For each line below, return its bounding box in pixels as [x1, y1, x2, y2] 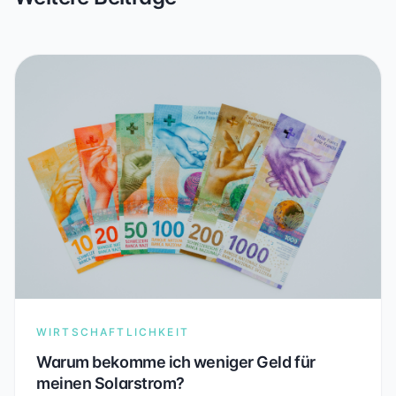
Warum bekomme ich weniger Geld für [36, 353, 316, 372]
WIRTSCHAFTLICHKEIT [36, 325, 189, 339]
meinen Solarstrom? [36, 374, 185, 393]
